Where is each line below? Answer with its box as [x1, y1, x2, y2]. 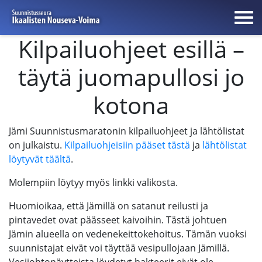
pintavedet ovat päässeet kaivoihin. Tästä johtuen [9, 213, 227, 226]
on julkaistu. [9, 139, 64, 151]
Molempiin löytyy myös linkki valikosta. [9, 176, 178, 189]
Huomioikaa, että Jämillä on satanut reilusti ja [9, 199, 208, 212]
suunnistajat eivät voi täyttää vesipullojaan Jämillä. [9, 242, 229, 254]
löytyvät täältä [9, 153, 71, 166]
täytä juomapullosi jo [18, 61, 244, 93]
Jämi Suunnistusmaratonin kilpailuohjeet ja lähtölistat [9, 125, 244, 137]
